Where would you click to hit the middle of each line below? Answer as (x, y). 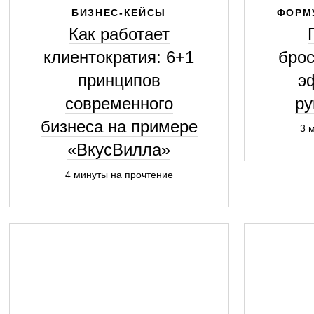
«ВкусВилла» (119, 150)
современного (119, 103)
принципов (119, 80)
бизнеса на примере (119, 127)
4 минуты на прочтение (119, 175)
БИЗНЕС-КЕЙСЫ (119, 13)
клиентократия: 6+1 (119, 57)
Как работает (119, 34)
